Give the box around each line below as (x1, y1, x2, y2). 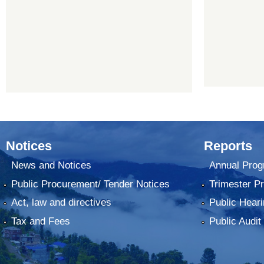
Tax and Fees (11, 215, 70, 227)
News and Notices (11, 160, 91, 171)
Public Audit (209, 215, 261, 227)
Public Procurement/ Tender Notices (11, 178, 170, 190)
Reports (204, 138, 252, 153)
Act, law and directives (11, 197, 111, 209)
